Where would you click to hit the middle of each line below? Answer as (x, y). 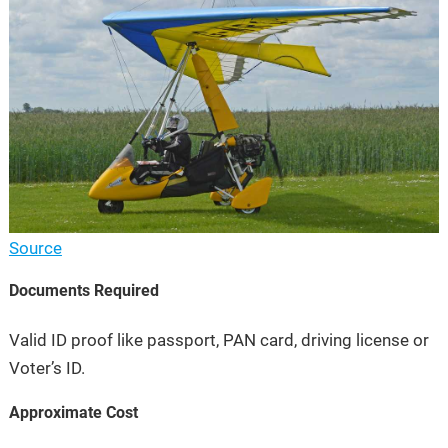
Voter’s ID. (46, 367)
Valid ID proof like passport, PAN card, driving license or (218, 339)
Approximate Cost (73, 412)
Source (35, 247)
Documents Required (85, 290)
